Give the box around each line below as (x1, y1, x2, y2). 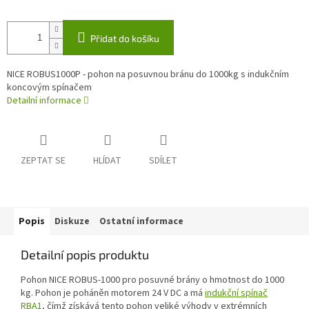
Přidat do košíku (90, 32, 159, 45)
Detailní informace (7, 94, 81, 108)
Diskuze (54, 215, 90, 229)
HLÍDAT (93, 154, 121, 168)
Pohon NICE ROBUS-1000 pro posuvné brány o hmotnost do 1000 (21, 273, 284, 288)
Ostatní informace (99, 215, 183, 229)
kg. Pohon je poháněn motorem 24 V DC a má (21, 286, 205, 301)
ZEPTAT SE (21, 154, 66, 168)
